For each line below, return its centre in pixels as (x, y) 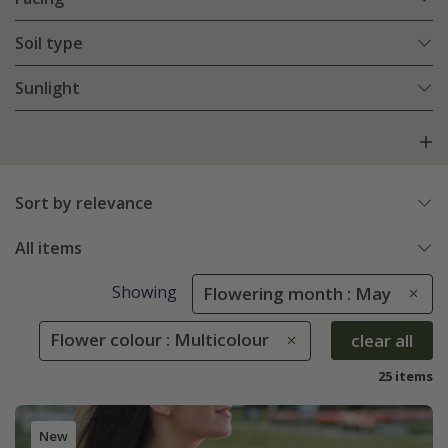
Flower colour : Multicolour (159, 340)
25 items (405, 376)
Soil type (49, 43)
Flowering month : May (297, 294)
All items (48, 248)
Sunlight (47, 88)
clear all (382, 340)
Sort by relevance (84, 203)
